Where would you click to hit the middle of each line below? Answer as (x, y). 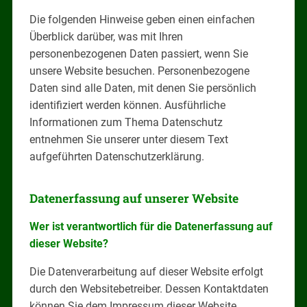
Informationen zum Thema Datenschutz (126, 122)
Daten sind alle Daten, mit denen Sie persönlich (143, 88)
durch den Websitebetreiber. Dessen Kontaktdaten (149, 288)
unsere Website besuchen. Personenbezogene (139, 71)
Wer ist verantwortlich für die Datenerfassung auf (151, 226)
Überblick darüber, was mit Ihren (106, 36)
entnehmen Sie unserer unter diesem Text (128, 139)
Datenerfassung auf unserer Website (134, 198)
